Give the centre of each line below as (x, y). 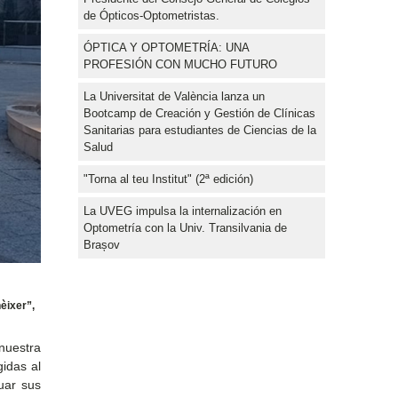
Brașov (102, 244)
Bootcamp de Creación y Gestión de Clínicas (199, 113)
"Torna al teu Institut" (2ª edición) (168, 179)
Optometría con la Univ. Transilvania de (185, 227)
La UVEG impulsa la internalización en (183, 211)
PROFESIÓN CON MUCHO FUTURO (180, 64)
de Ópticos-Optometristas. (151, 15)
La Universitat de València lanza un (174, 96)
